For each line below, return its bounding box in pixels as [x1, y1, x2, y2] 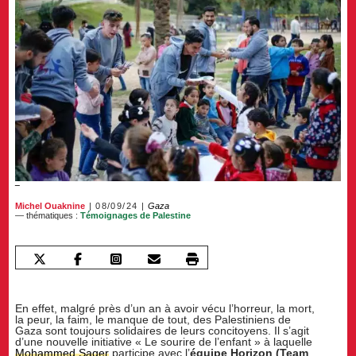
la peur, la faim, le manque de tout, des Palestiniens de [15, 312, 292, 326]
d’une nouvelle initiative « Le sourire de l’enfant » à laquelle [15, 335, 313, 348]
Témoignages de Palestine [80, 211, 192, 221]
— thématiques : [15, 211, 81, 221]
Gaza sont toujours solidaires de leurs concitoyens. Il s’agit [15, 323, 310, 337]
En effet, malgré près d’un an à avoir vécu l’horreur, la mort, [15, 301, 315, 315]
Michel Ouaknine [15, 201, 86, 211]
